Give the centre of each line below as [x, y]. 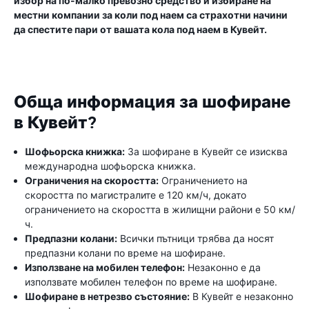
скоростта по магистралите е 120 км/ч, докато [136, 195]
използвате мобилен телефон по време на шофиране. [151, 282]
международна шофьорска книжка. [110, 166]
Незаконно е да [223, 267]
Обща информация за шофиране [152, 102]
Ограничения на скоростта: [92, 180]
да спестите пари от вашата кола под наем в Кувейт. [140, 29]
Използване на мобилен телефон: [105, 267]
